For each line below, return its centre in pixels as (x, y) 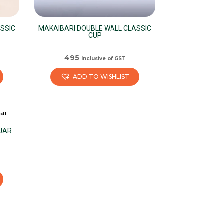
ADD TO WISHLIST (101, 77)
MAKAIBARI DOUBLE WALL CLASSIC (95, 29)
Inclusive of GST (103, 59)
